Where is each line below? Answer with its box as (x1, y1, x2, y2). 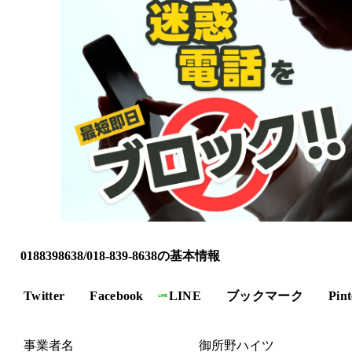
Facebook (90, 288, 144, 302)
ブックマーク (226, 288, 304, 302)
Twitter (24, 288, 65, 302)
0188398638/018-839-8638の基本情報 (20, 248, 220, 262)
